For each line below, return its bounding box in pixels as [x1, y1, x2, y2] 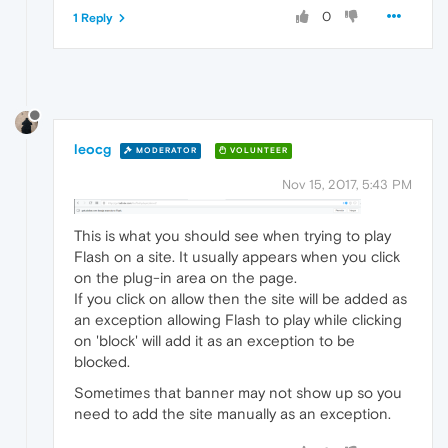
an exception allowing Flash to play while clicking [74, 311, 402, 329]
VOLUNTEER [227, 145, 288, 155]
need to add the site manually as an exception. [74, 405, 391, 423]
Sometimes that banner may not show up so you [74, 384, 402, 402]
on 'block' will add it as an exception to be [74, 332, 355, 350]
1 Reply [73, 11, 113, 26]
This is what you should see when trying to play [74, 227, 391, 245]
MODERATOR [133, 145, 197, 155]
